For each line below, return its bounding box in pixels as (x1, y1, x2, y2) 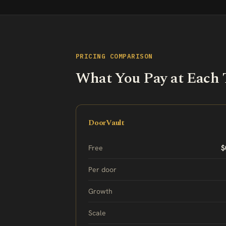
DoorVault (88, 117, 125, 129)
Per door (88, 165, 117, 174)
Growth (88, 187, 112, 196)
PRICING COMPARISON (76, 52, 153, 60)
